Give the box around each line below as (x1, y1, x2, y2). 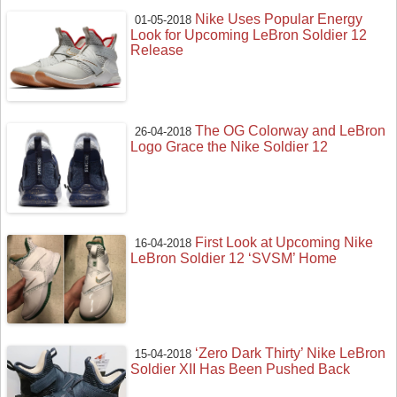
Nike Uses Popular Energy (195, 12, 363, 27)
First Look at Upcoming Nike (195, 234, 374, 250)
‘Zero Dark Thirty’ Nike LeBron (195, 346, 386, 362)
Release (130, 43, 184, 58)
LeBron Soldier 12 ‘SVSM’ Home (130, 250, 338, 266)
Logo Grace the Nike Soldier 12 (130, 139, 329, 155)
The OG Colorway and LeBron (195, 123, 386, 139)
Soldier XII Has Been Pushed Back (130, 362, 351, 378)
